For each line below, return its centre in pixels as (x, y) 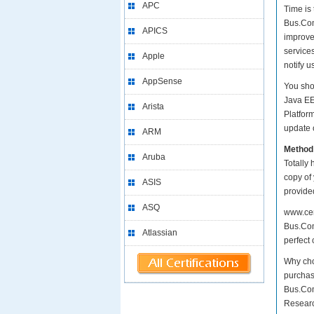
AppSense (162, 81)
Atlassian (160, 233)
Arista (153, 107)
